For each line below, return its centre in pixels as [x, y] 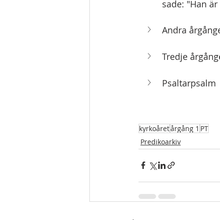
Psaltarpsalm [189, 83]
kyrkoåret [154, 128]
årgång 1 [185, 128]
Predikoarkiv [161, 141]
